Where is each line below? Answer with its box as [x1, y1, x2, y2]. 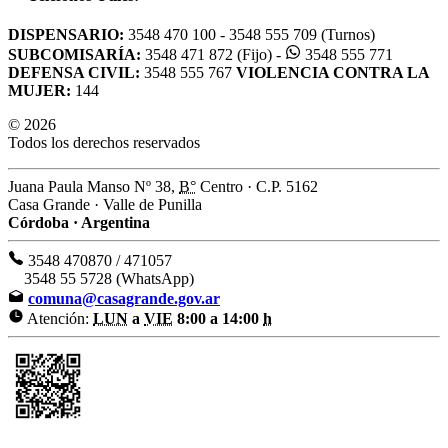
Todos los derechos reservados [8, 134, 200, 152]
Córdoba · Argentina [8, 214, 150, 232]
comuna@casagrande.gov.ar [28, 290, 220, 308]
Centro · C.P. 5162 [196, 178, 318, 196]
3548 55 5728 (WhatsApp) [8, 270, 194, 288]
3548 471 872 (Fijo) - [141, 46, 285, 64]
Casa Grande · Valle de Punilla [8, 196, 202, 214]
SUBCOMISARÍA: [8, 46, 141, 64]
